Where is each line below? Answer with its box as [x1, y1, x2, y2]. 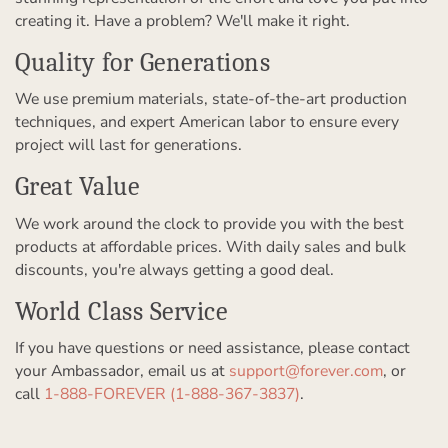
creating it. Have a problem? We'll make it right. [15, 9, 350, 32]
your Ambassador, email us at [15, 360, 229, 382]
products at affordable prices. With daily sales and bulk [15, 235, 406, 258]
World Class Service [15, 295, 228, 327]
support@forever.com [229, 360, 383, 382]
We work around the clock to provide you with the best [15, 212, 404, 235]
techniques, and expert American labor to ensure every [15, 111, 399, 133]
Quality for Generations [15, 46, 271, 78]
